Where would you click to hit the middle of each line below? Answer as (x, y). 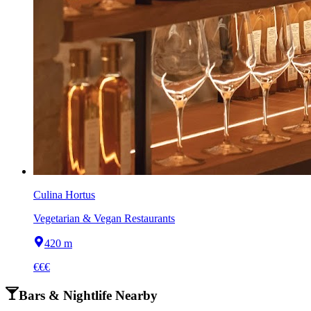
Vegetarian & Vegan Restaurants (104, 219)
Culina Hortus (64, 195)
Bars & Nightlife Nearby (88, 295)
